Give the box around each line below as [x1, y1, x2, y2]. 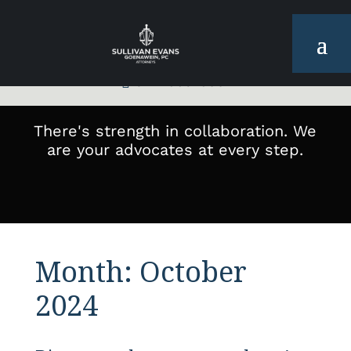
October [139, 251, 247, 291]
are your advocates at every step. [47, 139, 304, 159]
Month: [34, 251, 139, 291]
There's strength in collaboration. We [34, 121, 317, 140]
